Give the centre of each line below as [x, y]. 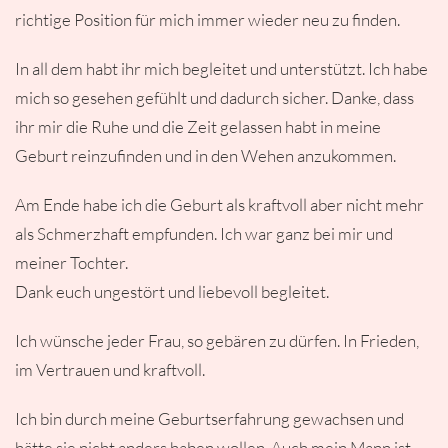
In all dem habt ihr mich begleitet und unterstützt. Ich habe [221, 68]
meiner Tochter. [71, 262]
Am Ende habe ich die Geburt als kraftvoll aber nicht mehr [219, 204]
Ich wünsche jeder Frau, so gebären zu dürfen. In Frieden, [217, 340]
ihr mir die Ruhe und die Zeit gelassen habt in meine [198, 126]
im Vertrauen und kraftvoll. [110, 369]
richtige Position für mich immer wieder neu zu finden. [207, 19]
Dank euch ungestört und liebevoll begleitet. [172, 291]
